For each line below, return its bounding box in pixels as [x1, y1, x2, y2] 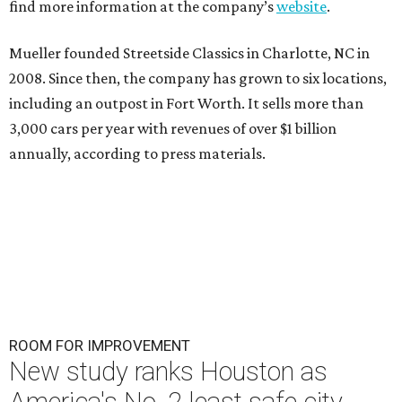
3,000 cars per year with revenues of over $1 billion [9, 119, 336, 138]
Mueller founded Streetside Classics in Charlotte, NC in [9, 44, 370, 63]
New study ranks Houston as [9, 356, 328, 388]
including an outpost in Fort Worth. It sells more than [9, 94, 363, 113]
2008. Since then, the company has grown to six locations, [9, 69, 387, 88]
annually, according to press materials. [9, 144, 266, 163]
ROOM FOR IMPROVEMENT [9, 336, 190, 355]
